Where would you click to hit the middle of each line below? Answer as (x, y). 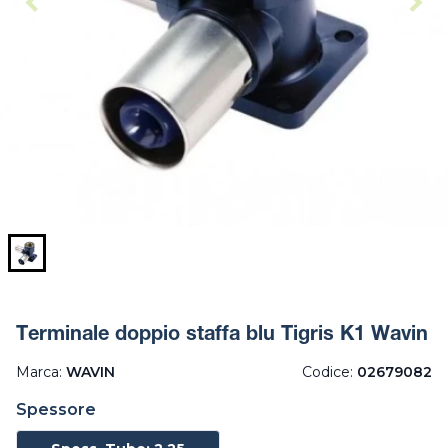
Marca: (41, 372)
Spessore (56, 410)
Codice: (329, 372)
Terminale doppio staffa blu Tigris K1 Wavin (222, 336)
